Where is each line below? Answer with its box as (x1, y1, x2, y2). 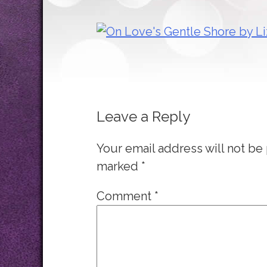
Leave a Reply (97, 108, 190, 125)
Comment (97, 189, 154, 203)
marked (97, 159, 141, 173)
